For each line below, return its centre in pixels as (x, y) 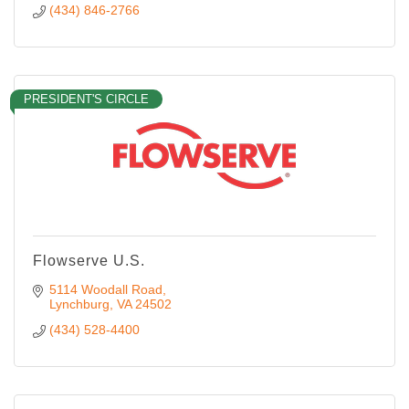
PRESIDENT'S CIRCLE (86, 100)
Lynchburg (79, 304)
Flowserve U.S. (89, 261)
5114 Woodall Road (105, 290)
